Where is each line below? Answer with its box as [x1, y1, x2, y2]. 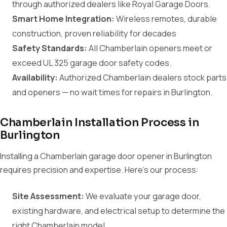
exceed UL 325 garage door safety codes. [12, 57, 171, 68]
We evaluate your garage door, [84, 191, 201, 202]
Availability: [12, 72, 58, 83]
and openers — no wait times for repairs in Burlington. [12, 87, 212, 98]
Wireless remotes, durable [115, 13, 217, 24]
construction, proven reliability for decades [12, 28, 176, 39]
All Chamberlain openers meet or [87, 43, 212, 54]
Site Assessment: [12, 191, 84, 202]
